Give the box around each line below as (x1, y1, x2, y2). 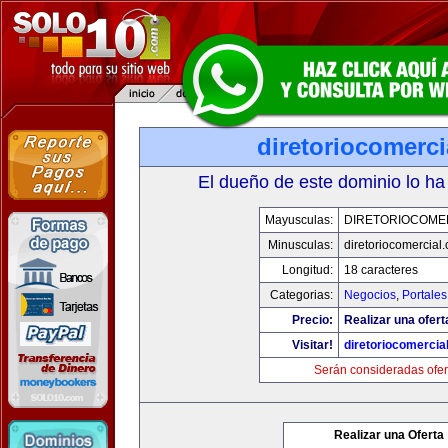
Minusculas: (268, 238, 333, 252)
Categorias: (270, 288, 333, 302)
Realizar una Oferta (334, 428, 444, 442)
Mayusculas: (265, 213, 333, 227)
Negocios (344, 288, 396, 302)
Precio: (292, 313, 333, 327)
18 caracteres (344, 263, 418, 277)
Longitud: (282, 263, 333, 277)
